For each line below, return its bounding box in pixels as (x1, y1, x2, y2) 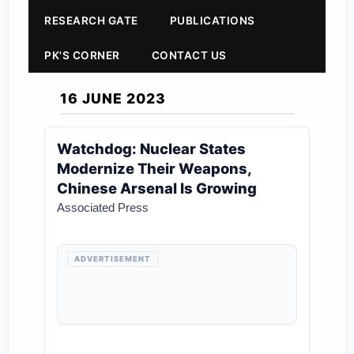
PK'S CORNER (44, 49, 120, 62)
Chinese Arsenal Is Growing (57, 179, 258, 197)
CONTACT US (151, 49, 227, 62)
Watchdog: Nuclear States (57, 140, 247, 157)
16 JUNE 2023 (60, 90, 167, 107)
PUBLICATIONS (169, 14, 255, 27)
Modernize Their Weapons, (57, 160, 252, 177)
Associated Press (57, 201, 149, 214)
